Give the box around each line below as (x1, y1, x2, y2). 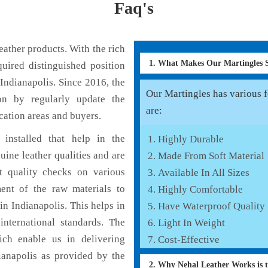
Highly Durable (158, 133, 224, 145)
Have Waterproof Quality (158, 200, 265, 212)
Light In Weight (158, 217, 225, 229)
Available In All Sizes (158, 166, 249, 178)
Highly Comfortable (158, 183, 243, 195)
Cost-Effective (158, 233, 220, 245)
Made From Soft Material (158, 150, 264, 162)
